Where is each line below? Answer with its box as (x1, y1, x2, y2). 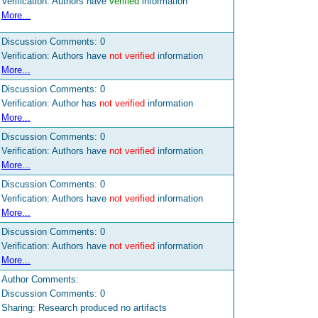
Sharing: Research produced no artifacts (1, 302, 167, 314)
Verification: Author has (1, 98, 99, 109)
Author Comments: (1, 274, 79, 285)
